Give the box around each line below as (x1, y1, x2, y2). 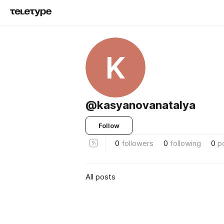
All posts (85, 171, 115, 181)
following (170, 138, 201, 148)
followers (121, 138, 153, 148)
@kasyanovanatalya (85, 98, 195, 111)
